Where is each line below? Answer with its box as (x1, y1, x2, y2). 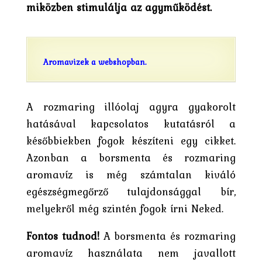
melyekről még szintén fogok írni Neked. (26, 200, 223, 216)
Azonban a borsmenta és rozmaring (26, 149, 236, 166)
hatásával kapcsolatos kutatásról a (26, 115, 236, 132)
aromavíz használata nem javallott (26, 244, 236, 261)
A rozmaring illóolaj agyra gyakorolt (26, 98, 236, 115)
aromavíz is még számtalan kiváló (26, 166, 236, 182)
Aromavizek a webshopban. (43, 56, 147, 68)
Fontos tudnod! (26, 227, 99, 244)
